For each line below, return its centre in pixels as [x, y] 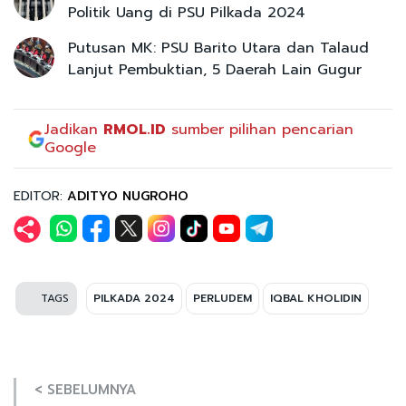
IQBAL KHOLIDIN [316, 298]
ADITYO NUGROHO [128, 196]
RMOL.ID [135, 129]
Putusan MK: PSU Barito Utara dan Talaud [218, 48]
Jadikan [74, 129]
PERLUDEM [222, 298]
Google [71, 147]
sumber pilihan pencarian [260, 129]
